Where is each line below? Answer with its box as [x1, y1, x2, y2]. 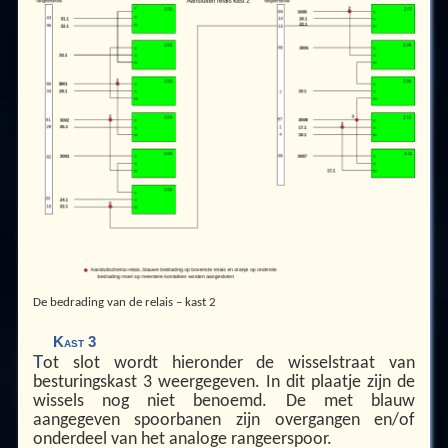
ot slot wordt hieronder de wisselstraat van [42, 354, 416, 372]
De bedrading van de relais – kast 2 [32, 296, 216, 310]
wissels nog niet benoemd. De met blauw [32, 392, 416, 410]
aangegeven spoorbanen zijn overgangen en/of [32, 411, 416, 429]
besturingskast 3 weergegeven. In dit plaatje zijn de [32, 373, 416, 391]
